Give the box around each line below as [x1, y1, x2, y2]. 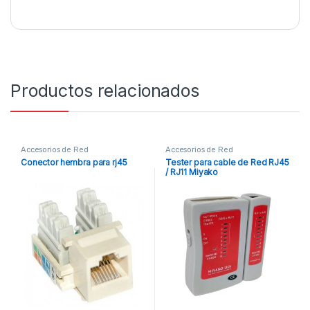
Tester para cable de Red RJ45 [165, 157, 289, 168]
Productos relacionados [10, 80, 199, 102]
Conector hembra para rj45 [20, 157, 127, 168]
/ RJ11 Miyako [165, 167, 219, 178]
